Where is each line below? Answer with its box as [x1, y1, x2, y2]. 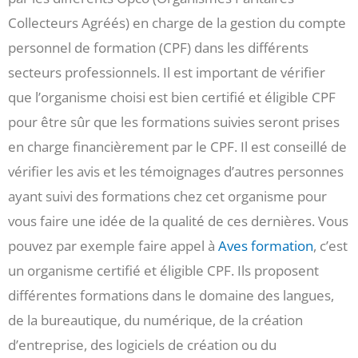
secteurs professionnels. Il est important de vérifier [8, 63, 325, 82]
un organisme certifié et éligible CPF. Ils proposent [8, 261, 319, 280]
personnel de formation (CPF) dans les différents [8, 38, 308, 58]
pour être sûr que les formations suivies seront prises [8, 113, 340, 132]
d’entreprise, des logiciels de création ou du [8, 336, 276, 355]
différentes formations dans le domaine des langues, [8, 286, 334, 305]
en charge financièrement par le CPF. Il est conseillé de [8, 137, 347, 157]
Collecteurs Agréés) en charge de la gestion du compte [8, 14, 346, 33]
